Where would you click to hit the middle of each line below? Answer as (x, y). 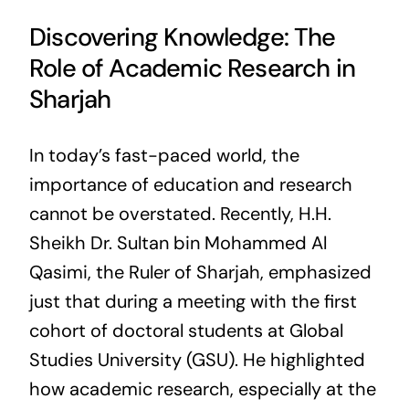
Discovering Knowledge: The (182, 37)
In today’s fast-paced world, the (164, 155)
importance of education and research (190, 184)
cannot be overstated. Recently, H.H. (180, 213)
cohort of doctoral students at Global (186, 330)
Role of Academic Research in (192, 68)
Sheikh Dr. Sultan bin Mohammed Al (178, 242)
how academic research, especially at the (202, 388)
